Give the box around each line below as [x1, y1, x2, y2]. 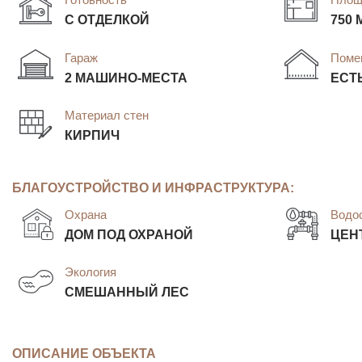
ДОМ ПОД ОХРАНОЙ [65, 226, 193, 242]
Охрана [65, 207, 107, 221]
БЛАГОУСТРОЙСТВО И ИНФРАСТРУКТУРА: [12, 180, 294, 196]
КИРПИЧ [65, 128, 120, 143]
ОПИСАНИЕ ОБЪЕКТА [12, 345, 156, 360]
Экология [65, 265, 116, 280]
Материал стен [65, 108, 149, 123]
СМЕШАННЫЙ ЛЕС [65, 284, 189, 300]
